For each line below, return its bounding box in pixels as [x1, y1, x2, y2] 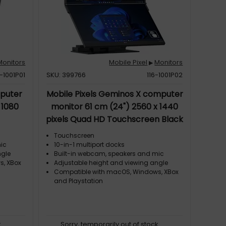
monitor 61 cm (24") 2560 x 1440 [51, 101, 179, 112]
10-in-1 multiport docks [54, 140, 125, 149]
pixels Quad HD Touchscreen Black [46, 114, 184, 125]
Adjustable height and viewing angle [54, 158, 168, 167]
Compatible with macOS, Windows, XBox [54, 167, 179, 176]
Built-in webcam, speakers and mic [54, 149, 164, 158]
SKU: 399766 [46, 70, 86, 80]
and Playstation [54, 177, 103, 185]
